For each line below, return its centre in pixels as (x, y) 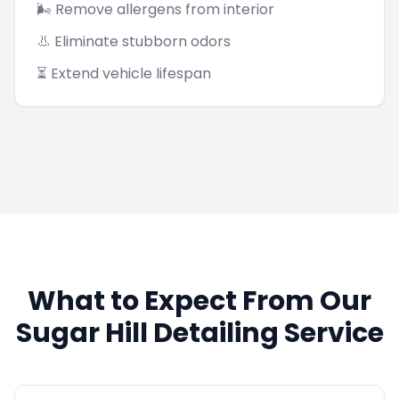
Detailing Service (265, 333)
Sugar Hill (81, 333)
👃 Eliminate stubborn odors (134, 41)
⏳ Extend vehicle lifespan (124, 73)
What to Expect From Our (199, 301)
